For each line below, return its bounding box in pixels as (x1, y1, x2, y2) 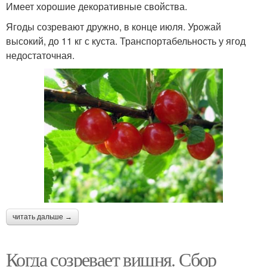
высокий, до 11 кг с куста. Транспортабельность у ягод (6, 34, 246, 48)
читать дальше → (13, 213, 72, 221)
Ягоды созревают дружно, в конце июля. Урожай (6, 20, 221, 33)
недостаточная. (6, 48, 74, 62)
